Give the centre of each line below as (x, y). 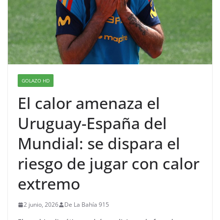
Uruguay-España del (92, 123)
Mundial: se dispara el (99, 143)
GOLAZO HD (36, 81)
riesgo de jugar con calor (109, 164)
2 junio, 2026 (41, 205)
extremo (49, 184)
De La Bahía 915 (87, 205)
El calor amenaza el (89, 103)
